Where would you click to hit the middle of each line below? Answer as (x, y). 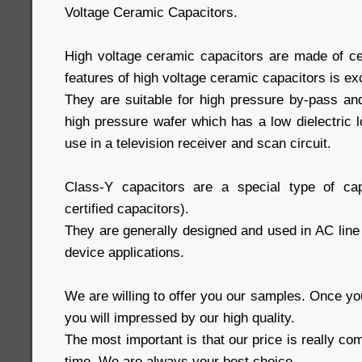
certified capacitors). (127, 208)
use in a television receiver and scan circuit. (198, 143)
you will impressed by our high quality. (180, 318)
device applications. (124, 252)
